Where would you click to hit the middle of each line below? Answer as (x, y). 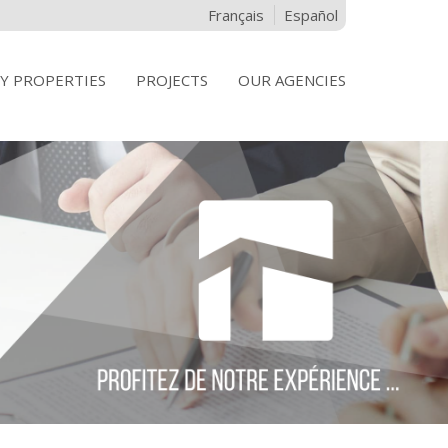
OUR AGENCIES (292, 80)
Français (236, 15)
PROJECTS (172, 80)
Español (311, 15)
